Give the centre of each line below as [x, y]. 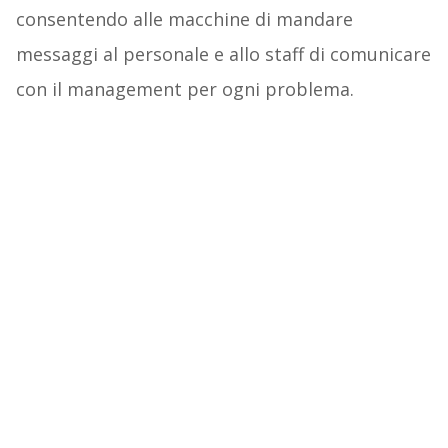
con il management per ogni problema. [184, 88]
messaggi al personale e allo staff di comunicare [223, 53]
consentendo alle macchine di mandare [184, 18]
